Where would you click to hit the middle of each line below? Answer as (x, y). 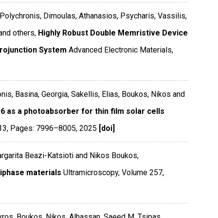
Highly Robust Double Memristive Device (113, 33)
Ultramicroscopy (91, 173)
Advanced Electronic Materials (120, 50)
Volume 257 (142, 173)
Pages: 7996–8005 (43, 128)
